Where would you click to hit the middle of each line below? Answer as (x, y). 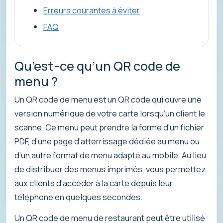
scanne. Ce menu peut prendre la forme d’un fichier (109, 127)
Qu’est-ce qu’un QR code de (97, 66)
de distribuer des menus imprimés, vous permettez (110, 169)
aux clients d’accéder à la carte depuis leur (94, 183)
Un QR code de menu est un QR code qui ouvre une (108, 100)
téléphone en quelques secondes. (78, 197)
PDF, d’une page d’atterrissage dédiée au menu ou (107, 141)
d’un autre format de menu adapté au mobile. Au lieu (110, 155)
